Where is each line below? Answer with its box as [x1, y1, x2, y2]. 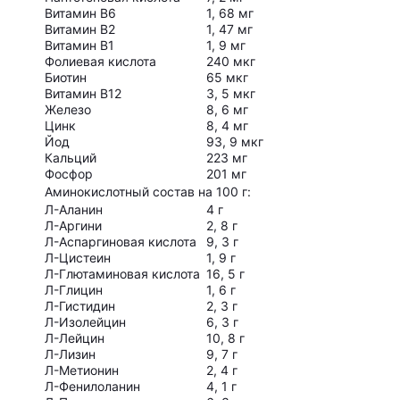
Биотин [45, 70, 87, 86]
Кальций [45, 150, 96, 166]
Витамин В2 [45, 21, 115, 37]
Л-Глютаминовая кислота [45, 266, 200, 282]
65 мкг [206, 70, 248, 86]
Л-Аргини [45, 218, 102, 234]
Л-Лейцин [45, 330, 104, 346]
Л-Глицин [45, 282, 103, 298]
